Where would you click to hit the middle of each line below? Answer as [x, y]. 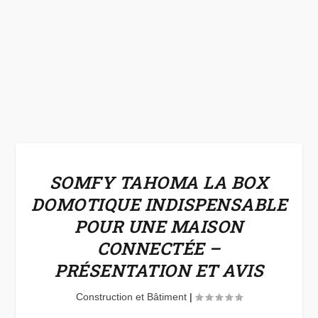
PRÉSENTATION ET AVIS [159, 270]
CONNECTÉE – [159, 248]
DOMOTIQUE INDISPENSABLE [159, 204]
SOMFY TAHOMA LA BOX [159, 182]
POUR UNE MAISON [159, 226]
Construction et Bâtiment [131, 297]
